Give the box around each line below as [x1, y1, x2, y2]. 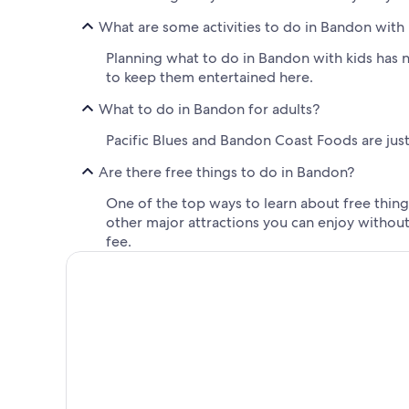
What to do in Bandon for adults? [99, 99, 320, 119]
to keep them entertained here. [106, 68, 313, 88]
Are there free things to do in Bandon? [99, 162, 354, 182]
